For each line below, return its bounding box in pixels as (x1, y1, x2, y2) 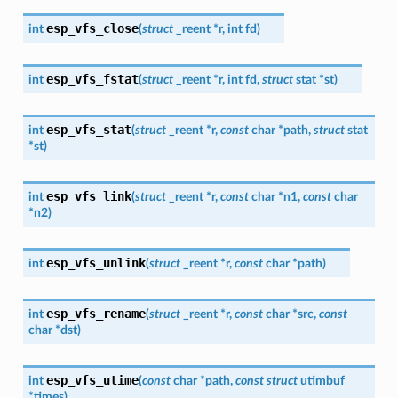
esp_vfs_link (45, 188, 131, 203)
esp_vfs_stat (45, 122, 131, 137)
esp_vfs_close (45, 20, 139, 36)
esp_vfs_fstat (45, 71, 139, 86)
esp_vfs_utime (45, 372, 139, 387)
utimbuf (299, 373, 345, 387)
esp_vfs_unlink (45, 255, 146, 270)
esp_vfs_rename (45, 306, 146, 321)
